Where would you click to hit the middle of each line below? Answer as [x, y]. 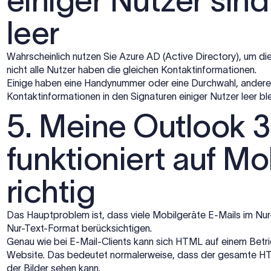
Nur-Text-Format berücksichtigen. [79, 228]
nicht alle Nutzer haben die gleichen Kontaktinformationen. [132, 69]
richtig [51, 191]
